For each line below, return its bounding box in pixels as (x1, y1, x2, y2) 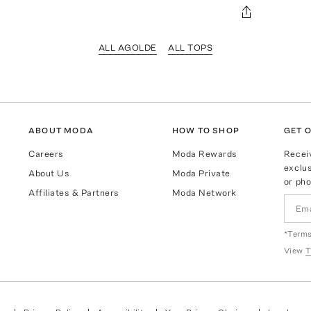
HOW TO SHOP (171, 126, 239, 136)
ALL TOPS (168, 42, 213, 53)
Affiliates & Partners (28, 187, 120, 199)
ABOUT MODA (28, 126, 94, 136)
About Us (28, 168, 70, 179)
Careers (28, 149, 64, 160)
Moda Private (171, 168, 230, 179)
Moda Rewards (171, 149, 237, 160)
